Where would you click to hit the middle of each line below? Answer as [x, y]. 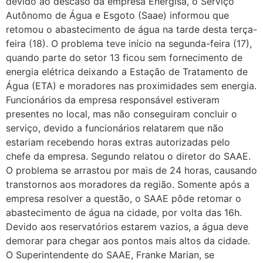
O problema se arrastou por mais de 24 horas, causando [131, 170]
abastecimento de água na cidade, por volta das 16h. [124, 212]
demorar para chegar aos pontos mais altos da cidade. [128, 240]
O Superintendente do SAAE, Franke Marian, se [110, 254]
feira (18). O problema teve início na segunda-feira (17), [129, 43]
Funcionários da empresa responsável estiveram [113, 100]
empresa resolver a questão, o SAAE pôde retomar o [124, 198]
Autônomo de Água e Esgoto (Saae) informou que [117, 15]
